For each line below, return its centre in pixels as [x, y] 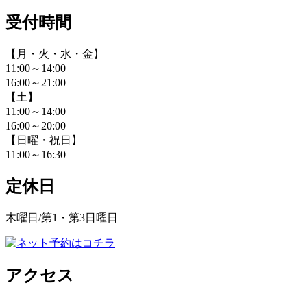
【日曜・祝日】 [44, 140]
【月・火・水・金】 [55, 53]
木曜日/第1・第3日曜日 [62, 218]
